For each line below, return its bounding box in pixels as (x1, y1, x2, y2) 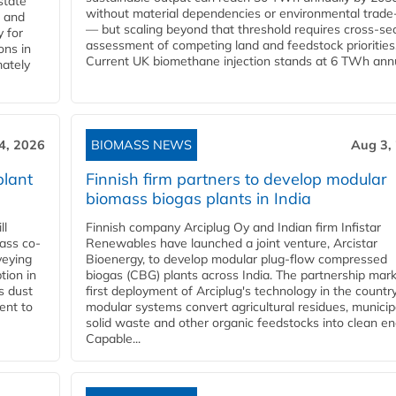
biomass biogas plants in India (86, 188, 311, 209)
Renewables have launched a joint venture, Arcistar (86, 235, 377, 252)
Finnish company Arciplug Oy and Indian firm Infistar (86, 219, 381, 236)
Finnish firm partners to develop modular (86, 169, 387, 190)
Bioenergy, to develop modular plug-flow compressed (86, 251, 387, 268)
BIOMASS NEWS (91, 137, 192, 154)
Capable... (86, 331, 141, 347)
